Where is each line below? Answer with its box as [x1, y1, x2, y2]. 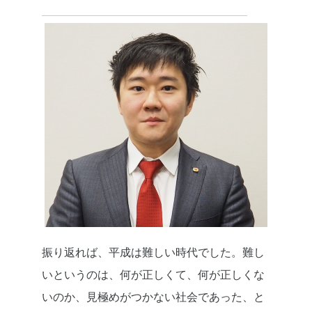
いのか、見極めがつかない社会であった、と [42, 289, 265, 305]
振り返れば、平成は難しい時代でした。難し [42, 244, 265, 260]
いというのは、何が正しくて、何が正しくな [42, 267, 265, 283]
